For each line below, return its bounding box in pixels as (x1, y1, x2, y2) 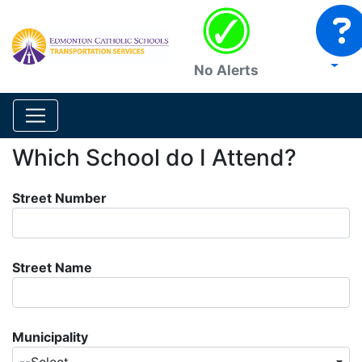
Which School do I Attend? (12, 144, 297, 171)
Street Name (12, 259, 92, 276)
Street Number (12, 190, 107, 206)
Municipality (12, 329, 88, 345)
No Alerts (194, 61, 259, 78)
